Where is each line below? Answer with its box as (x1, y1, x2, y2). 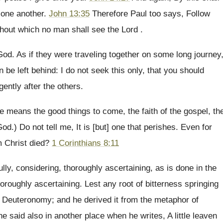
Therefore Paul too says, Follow (90, 9, 210, 18)
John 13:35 (49, 9, 90, 18)
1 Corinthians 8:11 (52, 138, 119, 148)
